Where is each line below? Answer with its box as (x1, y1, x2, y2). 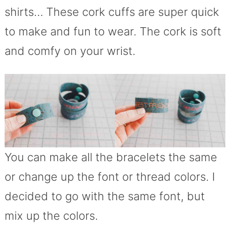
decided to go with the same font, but (4, 189, 205, 203)
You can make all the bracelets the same (4, 150, 217, 164)
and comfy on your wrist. (4, 44, 136, 58)
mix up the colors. (4, 209, 98, 223)
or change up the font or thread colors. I (4, 170, 215, 184)
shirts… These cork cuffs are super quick (4, 5, 219, 19)
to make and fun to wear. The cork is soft (4, 25, 221, 39)
